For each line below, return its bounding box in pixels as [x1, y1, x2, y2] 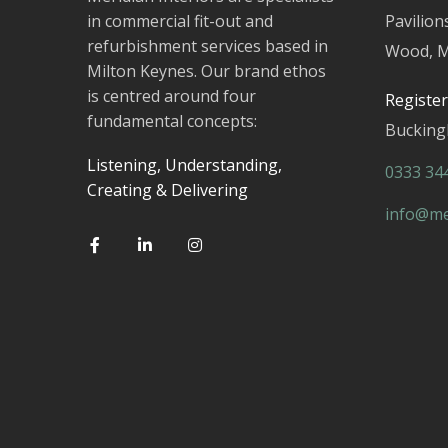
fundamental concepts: [87, 110, 257, 133]
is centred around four [87, 85, 256, 108]
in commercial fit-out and [87, 10, 273, 33]
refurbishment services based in [87, 35, 328, 58]
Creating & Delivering [87, 179, 248, 202]
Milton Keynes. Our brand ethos [87, 60, 326, 83]
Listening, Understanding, [87, 154, 282, 177]
